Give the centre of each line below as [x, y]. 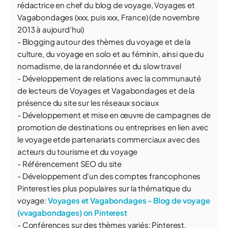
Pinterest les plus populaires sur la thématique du [104, 188]
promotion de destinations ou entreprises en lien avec [113, 127]
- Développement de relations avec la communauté [109, 78]
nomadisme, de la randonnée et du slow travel [99, 66]
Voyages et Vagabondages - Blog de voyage [129, 200]
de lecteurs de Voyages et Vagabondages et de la [106, 90]
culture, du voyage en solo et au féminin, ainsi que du [111, 54]
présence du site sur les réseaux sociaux [88, 103]
